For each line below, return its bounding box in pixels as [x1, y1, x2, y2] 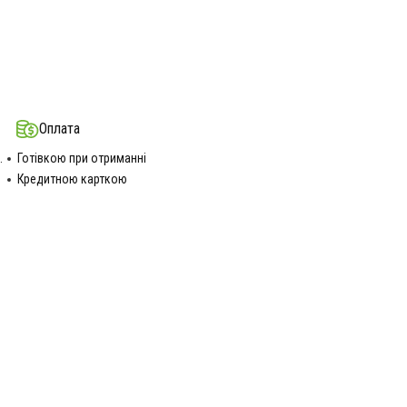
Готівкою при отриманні [16, 151, 146, 165]
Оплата [38, 120, 80, 137]
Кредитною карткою [16, 172, 127, 186]
